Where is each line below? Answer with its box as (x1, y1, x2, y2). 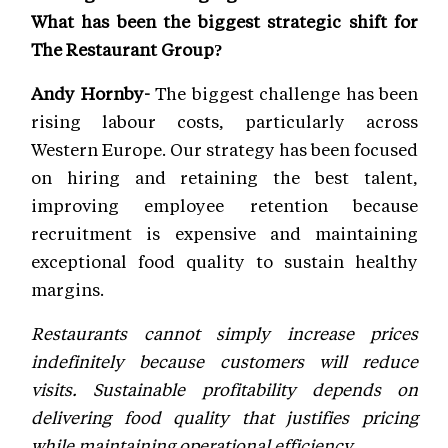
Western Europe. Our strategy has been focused (31, 137, 418, 160)
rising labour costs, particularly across (31, 109, 418, 132)
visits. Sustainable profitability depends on (31, 377, 418, 400)
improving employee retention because (31, 193, 418, 216)
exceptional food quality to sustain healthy (31, 249, 418, 272)
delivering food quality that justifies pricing (31, 405, 418, 428)
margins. (31, 277, 108, 300)
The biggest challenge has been (155, 81, 418, 104)
